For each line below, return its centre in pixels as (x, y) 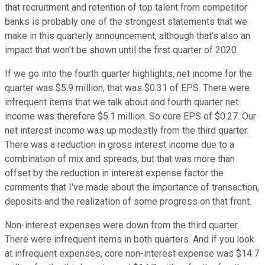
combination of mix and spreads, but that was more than (120, 159)
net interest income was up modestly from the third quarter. (127, 131)
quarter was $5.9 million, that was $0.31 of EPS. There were (127, 88)
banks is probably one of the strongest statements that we (126, 22)
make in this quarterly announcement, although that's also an (127, 36)
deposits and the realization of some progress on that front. (128, 202)
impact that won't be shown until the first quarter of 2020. (122, 50)
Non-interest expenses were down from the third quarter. (122, 225)
